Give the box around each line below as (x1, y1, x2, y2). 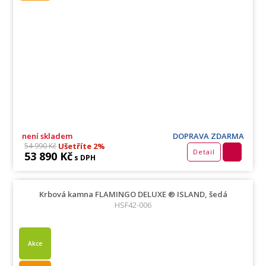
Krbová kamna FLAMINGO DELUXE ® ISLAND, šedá (39, 188, 227, 199)
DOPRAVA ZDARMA (172, 130, 244, 141)
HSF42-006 (115, 199, 151, 210)
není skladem (22, 130, 73, 141)
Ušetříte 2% (56, 140, 106, 151)
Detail (192, 147, 215, 156)
